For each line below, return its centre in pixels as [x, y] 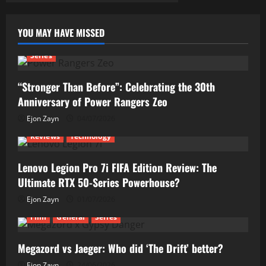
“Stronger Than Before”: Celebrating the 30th [116, 87]
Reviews [45, 137]
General [71, 217]
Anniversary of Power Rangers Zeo [93, 102]
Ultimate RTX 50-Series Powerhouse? [99, 183]
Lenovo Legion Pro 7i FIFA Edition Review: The [117, 168]
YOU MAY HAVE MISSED [61, 33]
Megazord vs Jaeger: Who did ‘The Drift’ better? [121, 248]
